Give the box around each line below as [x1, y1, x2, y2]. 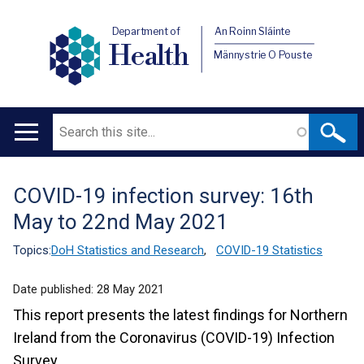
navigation [6, 167, 98, 190]
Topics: [13, 243, 51, 258]
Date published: [13, 282, 97, 297]
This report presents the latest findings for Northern [13, 306, 348, 323]
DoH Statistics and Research [51, 243, 204, 258]
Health [109, 37, 189, 75]
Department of [111, 25, 181, 38]
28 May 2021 [97, 282, 164, 297]
